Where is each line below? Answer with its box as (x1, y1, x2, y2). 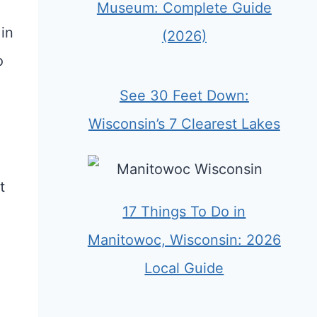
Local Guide (144, 260, 224, 277)
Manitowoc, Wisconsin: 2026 (87, 231, 281, 249)
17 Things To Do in (122, 203, 246, 221)
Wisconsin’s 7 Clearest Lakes (88, 115, 280, 133)
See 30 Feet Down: (119, 87, 249, 105)
